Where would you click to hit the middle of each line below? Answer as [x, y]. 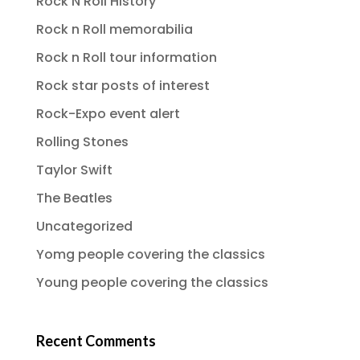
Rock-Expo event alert [108, 114]
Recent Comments [96, 340]
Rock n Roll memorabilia [114, 30]
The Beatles [74, 198]
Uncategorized [84, 227]
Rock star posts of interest [123, 86]
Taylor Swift [74, 170]
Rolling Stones [82, 142]
